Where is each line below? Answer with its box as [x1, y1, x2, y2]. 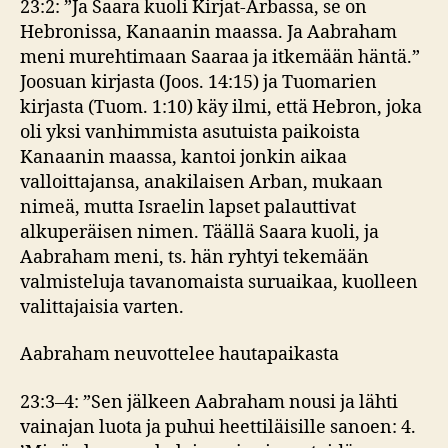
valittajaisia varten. [20, 295, 184, 319]
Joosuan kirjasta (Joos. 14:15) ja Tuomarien [20, 70, 377, 94]
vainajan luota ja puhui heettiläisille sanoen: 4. [20, 415, 416, 439]
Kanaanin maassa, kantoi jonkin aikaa [20, 145, 347, 169]
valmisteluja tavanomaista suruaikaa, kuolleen [20, 270, 418, 294]
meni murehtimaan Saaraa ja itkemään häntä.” [20, 45, 420, 69]
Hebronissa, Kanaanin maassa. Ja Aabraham [20, 20, 397, 44]
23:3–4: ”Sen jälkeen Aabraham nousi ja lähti [20, 390, 398, 414]
